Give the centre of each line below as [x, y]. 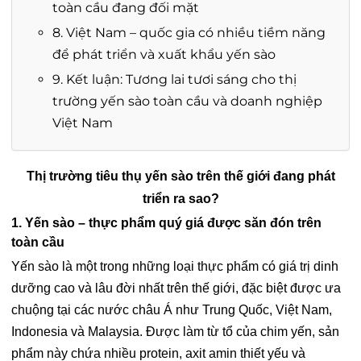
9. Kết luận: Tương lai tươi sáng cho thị [174, 79]
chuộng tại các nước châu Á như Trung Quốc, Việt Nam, [172, 309]
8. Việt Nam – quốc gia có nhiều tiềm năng [189, 32]
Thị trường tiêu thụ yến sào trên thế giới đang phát [180, 176]
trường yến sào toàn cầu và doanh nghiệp [187, 101]
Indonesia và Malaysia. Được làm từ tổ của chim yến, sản [175, 331]
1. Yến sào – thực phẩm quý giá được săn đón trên [166, 222]
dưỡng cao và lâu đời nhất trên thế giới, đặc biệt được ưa [176, 288]
